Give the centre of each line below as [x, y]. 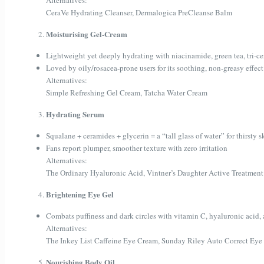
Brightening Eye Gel [80, 194]
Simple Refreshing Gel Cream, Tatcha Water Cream [127, 93]
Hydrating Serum [75, 114]
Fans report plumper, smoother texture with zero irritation [137, 148]
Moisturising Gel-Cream [87, 34]
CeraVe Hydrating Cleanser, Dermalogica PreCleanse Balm [139, 13]
